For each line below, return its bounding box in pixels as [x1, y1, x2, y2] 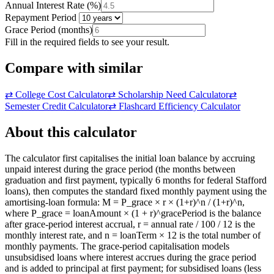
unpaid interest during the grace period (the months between [5, 163, 235, 174]
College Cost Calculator [15, 89, 108, 100]
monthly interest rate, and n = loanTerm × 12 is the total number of [5, 229, 261, 240]
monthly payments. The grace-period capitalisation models [5, 240, 229, 251]
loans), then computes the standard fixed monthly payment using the [5, 185, 267, 196]
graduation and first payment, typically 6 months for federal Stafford [5, 174, 267, 185]
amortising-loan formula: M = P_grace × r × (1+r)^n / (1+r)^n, [5, 196, 245, 207]
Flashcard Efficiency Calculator [119, 100, 240, 111]
